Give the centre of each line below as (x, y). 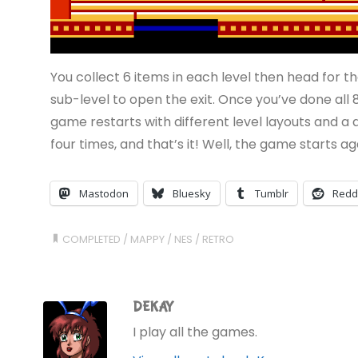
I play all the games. (195, 332)
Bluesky (191, 193)
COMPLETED (92, 239)
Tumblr (271, 193)
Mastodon (103, 193)
